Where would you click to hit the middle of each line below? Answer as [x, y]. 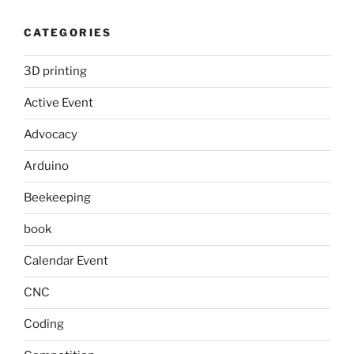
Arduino [46, 166]
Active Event [58, 103]
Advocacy [51, 135]
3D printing [55, 72]
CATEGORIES [68, 33]
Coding [44, 324]
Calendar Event [66, 261]
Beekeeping [57, 198]
